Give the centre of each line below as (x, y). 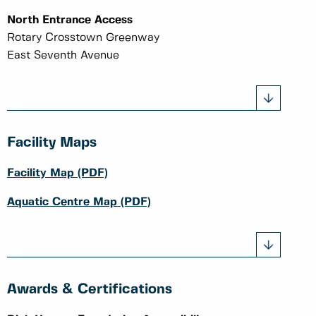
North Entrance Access (72, 20)
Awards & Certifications (90, 289)
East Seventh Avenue (63, 55)
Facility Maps (52, 142)
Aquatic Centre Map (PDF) (79, 202)
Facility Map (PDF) (57, 173)
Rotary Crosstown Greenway (85, 37)
